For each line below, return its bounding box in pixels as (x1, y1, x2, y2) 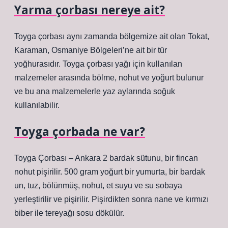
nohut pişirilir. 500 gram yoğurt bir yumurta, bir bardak (14, 167, 205, 176)
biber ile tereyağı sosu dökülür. (14, 209, 124, 217)
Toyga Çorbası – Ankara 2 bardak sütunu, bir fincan (14, 154, 198, 162)
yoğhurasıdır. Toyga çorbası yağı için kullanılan (14, 60, 182, 68)
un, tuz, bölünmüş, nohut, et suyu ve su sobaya (14, 181, 182, 190)
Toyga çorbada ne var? (14, 124, 145, 139)
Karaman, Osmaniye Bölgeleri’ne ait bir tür (14, 46, 167, 54)
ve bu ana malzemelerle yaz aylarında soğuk (14, 87, 175, 96)
